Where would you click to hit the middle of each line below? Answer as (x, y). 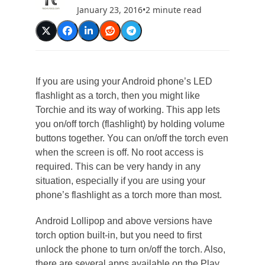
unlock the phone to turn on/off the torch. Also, (130, 249)
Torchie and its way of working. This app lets (127, 110)
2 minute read (173, 9)
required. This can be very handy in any (118, 167)
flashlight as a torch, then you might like (117, 96)
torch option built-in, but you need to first (118, 235)
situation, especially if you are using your (120, 181)
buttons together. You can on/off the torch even (132, 138)
